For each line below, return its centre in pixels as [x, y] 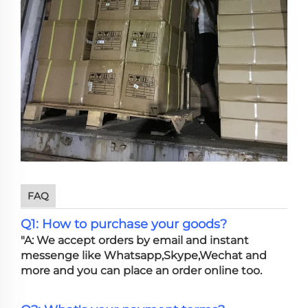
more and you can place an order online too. [141, 271]
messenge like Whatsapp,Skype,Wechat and [144, 256]
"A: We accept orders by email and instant [135, 241]
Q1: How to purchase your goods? [124, 224]
